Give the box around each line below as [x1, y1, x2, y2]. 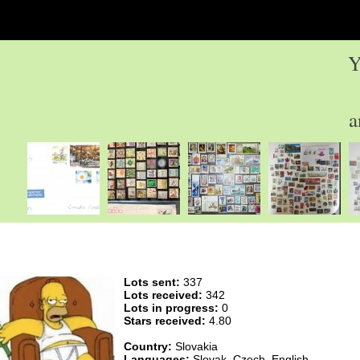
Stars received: [124, 314, 206, 327]
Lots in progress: [124, 301, 219, 314]
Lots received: [124, 288, 202, 301]
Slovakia [172, 340, 218, 353]
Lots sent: [124, 276, 180, 288]
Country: [124, 340, 172, 353]
